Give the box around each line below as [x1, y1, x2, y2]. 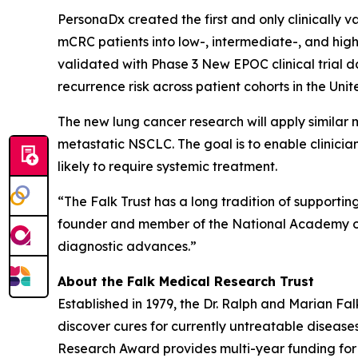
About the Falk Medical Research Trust [58, 273, 314, 289]
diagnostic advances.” [58, 238, 197, 254]
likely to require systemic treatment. [58, 158, 277, 174]
